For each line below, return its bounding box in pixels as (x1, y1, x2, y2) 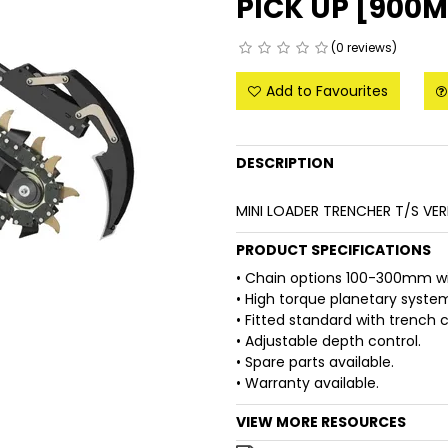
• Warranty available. (236, 373, 380, 394)
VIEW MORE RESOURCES (236, 412, 407, 433)
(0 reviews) (331, 39, 398, 57)
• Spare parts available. (236, 352, 395, 373)
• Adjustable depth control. (236, 331, 422, 352)
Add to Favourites (266, 81, 389, 102)
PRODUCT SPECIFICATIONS (236, 240, 432, 261)
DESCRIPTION (236, 153, 335, 174)
